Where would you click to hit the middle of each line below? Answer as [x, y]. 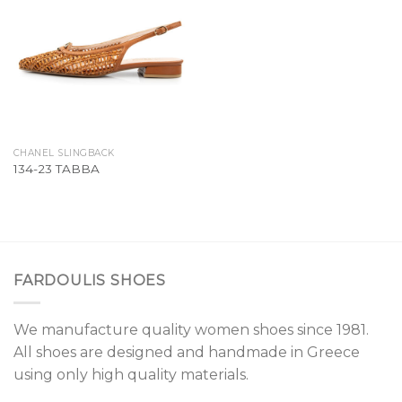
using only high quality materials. [135, 374]
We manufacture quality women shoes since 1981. [191, 329]
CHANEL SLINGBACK [64, 153]
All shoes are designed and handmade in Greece [187, 352]
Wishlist [163, 17]
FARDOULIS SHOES [90, 280]
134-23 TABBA [56, 169]
